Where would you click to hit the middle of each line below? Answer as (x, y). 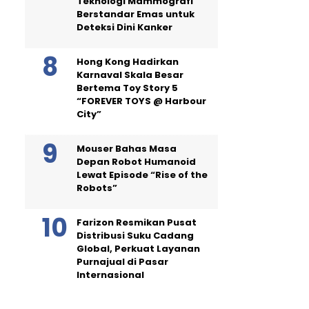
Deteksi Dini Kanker (124, 27)
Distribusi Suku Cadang (135, 235)
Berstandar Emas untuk (136, 14)
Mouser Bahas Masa (127, 148)
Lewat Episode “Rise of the (142, 175)
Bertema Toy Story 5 (127, 88)
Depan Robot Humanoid (136, 161)
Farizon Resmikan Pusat (137, 222)
